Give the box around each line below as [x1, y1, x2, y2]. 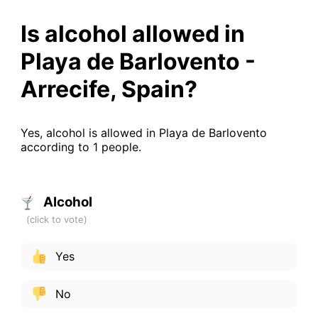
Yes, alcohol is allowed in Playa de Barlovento [20, 125, 267, 140]
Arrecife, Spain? [20, 75, 197, 103]
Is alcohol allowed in [20, 19, 245, 48]
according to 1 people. [20, 139, 141, 154]
